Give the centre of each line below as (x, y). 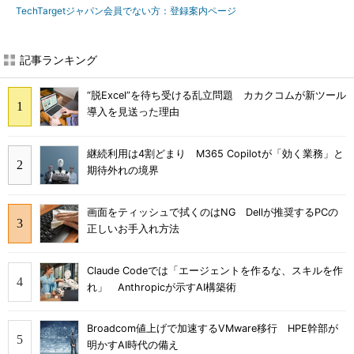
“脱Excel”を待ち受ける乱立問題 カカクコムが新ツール (217, 96)
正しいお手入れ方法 (133, 228)
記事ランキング (58, 60)
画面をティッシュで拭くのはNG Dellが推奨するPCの (213, 212)
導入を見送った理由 (133, 112)
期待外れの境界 (123, 171)
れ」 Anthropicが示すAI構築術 (162, 287)
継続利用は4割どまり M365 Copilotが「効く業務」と (215, 154)
